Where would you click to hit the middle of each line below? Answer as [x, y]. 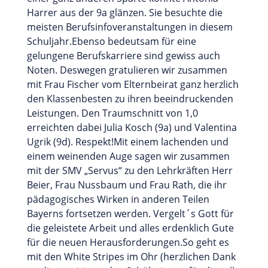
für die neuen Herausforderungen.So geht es [128, 242]
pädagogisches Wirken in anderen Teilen [118, 199]
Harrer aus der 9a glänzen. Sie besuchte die [124, 12]
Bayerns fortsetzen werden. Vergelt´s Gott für [130, 213]
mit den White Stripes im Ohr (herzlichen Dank [131, 256]
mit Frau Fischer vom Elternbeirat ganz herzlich [133, 84]
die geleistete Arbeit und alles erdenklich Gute [130, 228]
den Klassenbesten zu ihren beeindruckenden [130, 98]
